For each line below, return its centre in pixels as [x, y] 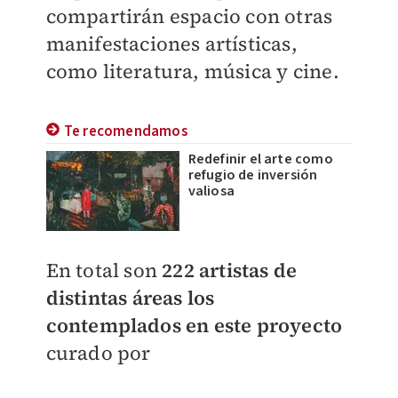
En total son [104, 270]
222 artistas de [230, 270]
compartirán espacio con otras [189, 16]
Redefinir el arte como [260, 159]
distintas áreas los [130, 298]
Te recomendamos [126, 131]
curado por [98, 353]
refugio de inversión [253, 175]
